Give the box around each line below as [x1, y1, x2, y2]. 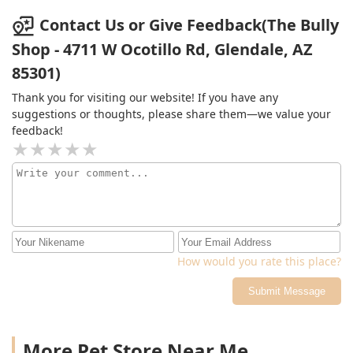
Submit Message [248, 285, 325, 298]
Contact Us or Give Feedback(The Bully [39, 13, 339, 35]
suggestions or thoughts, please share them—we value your [12, 106, 331, 122]
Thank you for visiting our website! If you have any [12, 90, 278, 106]
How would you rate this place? [177, 254, 341, 269]
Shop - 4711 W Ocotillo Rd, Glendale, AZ [12, 39, 313, 61]
